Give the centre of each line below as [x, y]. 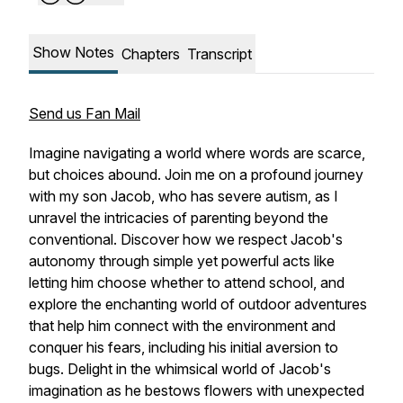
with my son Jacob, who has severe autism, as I [184, 196]
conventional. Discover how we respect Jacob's [186, 239]
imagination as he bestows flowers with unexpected [197, 390]
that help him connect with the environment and [182, 326]
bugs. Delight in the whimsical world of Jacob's [180, 369]
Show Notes [73, 52]
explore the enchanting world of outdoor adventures [198, 304]
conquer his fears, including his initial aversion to [184, 347]
